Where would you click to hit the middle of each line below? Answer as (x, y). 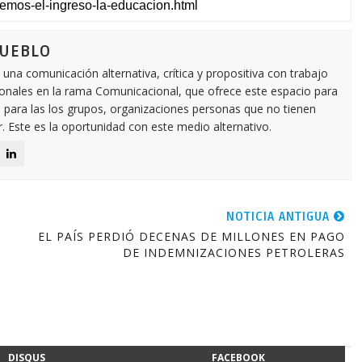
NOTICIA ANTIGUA (280, 217)
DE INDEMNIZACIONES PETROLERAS (234, 253)
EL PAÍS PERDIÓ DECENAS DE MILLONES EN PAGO (191, 236)
